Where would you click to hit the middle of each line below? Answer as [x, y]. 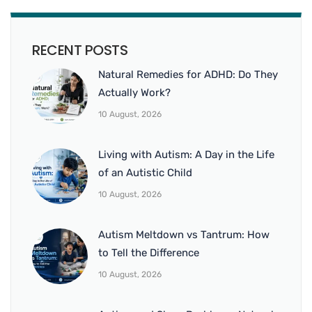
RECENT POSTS [80, 50]
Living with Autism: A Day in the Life [186, 155]
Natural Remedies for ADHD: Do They [188, 75]
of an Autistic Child [145, 173]
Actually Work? [134, 93]
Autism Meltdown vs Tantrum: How [184, 235]
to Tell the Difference [149, 253]
